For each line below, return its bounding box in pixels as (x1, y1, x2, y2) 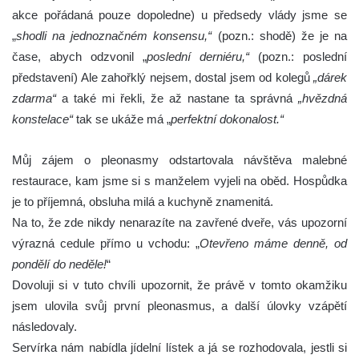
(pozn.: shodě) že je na (212, 29, 347, 43)
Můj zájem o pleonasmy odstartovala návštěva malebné (12, 153, 347, 167)
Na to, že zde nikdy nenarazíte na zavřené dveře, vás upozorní (12, 216, 347, 230)
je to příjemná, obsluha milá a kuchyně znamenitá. (12, 195, 273, 209)
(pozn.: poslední (249, 50, 347, 64)
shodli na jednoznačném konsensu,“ (16, 29, 212, 43)
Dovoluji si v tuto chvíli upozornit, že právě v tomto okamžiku (12, 278, 347, 292)
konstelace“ (12, 112, 73, 127)
